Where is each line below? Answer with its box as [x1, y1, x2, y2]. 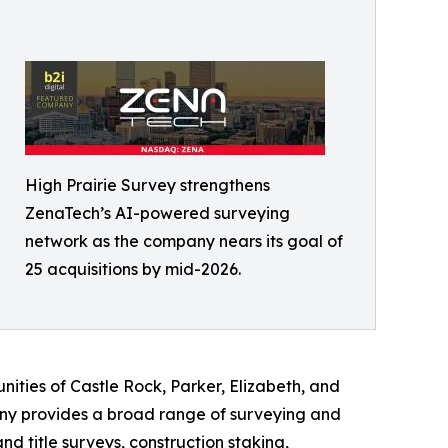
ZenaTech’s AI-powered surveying [25, 203, 290, 223]
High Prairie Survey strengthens [25, 175, 270, 195]
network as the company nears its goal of [25, 231, 343, 251]
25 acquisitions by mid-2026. [25, 259, 241, 279]
